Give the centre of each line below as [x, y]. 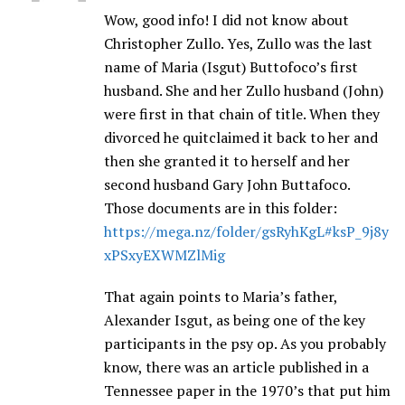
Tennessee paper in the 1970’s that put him [247, 391]
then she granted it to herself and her [227, 161]
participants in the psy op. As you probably [245, 344]
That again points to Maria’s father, [221, 297]
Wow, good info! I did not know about [226, 20]
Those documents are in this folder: [221, 208]
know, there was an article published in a [236, 367]
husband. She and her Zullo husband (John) [244, 91]
